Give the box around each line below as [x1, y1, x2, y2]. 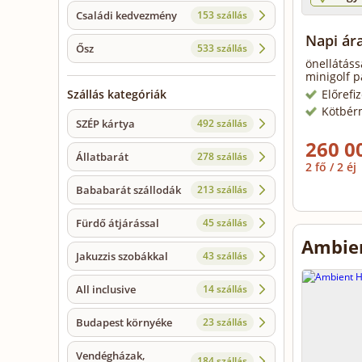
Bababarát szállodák [76, 183, 181, 198]
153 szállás [197, 8, 247, 23]
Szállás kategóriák [67, 86, 166, 103]
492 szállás [197, 116, 247, 131]
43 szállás [203, 249, 247, 263]
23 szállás [203, 315, 247, 330]
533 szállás [197, 41, 247, 56]
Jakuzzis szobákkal [76, 249, 168, 264]
